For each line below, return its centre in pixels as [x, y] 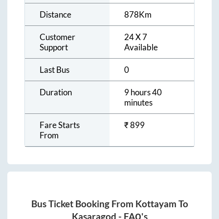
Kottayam [156, 204]
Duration [56, 92]
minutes [138, 103]
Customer [57, 37]
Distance [55, 15]
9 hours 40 [143, 92]
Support [54, 47]
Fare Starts [60, 125]
